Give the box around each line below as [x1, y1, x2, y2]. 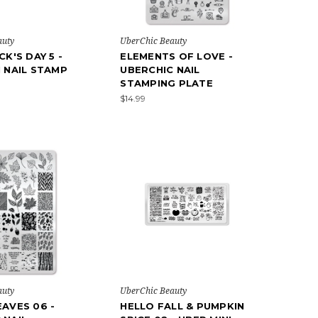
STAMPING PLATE [120, 77, 213, 89]
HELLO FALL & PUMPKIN [120, 300, 245, 312]
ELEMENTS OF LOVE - [120, 50, 233, 62]
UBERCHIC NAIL [120, 64, 200, 76]
